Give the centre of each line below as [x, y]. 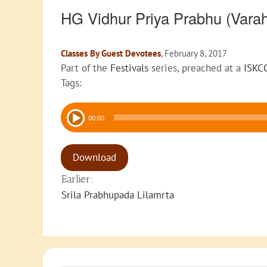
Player [74, 124]
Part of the [86, 68]
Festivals [129, 68]
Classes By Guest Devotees [111, 54]
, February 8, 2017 [194, 54]
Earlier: [77, 179]
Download [94, 158]
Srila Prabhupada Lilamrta [118, 195]
